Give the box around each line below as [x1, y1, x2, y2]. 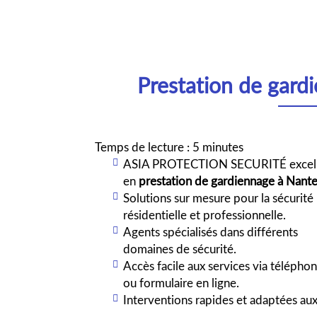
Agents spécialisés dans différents [123, 224, 299, 239]
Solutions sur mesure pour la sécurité [123, 190, 314, 205]
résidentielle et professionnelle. [123, 207, 287, 222]
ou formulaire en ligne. [123, 275, 240, 290]
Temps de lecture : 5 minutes [95, 139, 244, 154]
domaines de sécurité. [123, 241, 237, 256]
